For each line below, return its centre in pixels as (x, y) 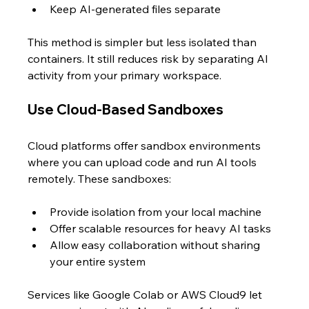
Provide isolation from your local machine (159, 212)
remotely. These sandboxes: (100, 179)
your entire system (98, 261)
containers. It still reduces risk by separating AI (150, 59)
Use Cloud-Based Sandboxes (126, 109)
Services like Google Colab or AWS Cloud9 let (147, 295)
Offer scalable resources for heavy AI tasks (163, 228)
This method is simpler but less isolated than (144, 42)
